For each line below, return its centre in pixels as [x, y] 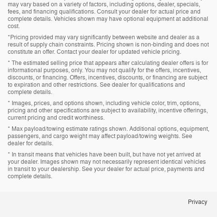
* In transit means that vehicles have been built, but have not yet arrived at [104, 155]
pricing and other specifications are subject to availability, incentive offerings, [108, 111]
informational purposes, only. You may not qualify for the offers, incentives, [104, 70]
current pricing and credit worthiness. [56, 118]
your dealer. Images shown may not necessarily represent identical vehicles [107, 162]
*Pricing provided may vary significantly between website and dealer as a [104, 38]
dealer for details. [31, 144]
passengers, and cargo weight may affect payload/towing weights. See [100, 136]
